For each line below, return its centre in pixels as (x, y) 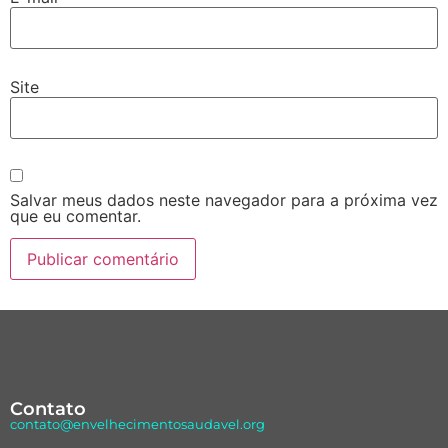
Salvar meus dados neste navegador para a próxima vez (224, 199)
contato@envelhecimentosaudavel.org (137, 424)
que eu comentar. (75, 215)
